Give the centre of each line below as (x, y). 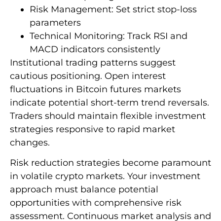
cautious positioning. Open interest (88, 76)
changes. (30, 143)
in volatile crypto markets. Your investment (105, 176)
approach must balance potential (84, 190)
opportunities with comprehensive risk (96, 203)
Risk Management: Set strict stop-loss (113, 10)
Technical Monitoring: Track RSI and (109, 36)
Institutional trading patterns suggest (93, 63)
